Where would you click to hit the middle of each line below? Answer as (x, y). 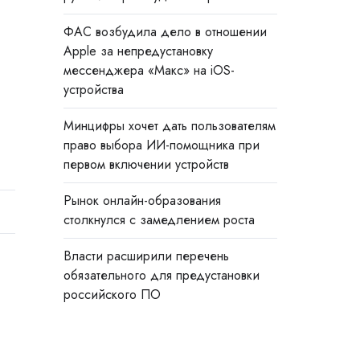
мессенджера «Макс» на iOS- (149, 70)
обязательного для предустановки (161, 276)
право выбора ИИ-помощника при (161, 145)
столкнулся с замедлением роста (159, 220)
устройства (93, 89)
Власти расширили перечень (146, 256)
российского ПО (112, 295)
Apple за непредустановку (138, 51)
